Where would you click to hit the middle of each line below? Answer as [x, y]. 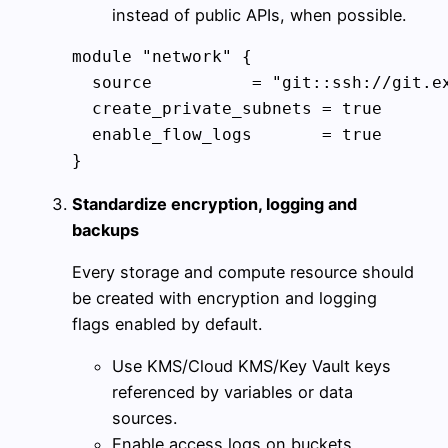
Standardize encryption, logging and [214, 203]
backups [105, 229]
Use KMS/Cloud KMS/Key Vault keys [251, 366]
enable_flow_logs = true [227, 135]
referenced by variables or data [232, 392]
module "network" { [162, 57]
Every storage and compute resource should [243, 271]
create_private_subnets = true [227, 109]
